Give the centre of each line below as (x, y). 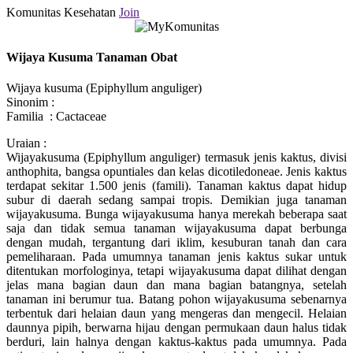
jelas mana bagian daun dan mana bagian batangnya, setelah (176, 285)
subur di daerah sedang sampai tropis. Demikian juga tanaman (176, 200)
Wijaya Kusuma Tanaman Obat (92, 57)
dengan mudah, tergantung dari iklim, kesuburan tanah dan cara (176, 243)
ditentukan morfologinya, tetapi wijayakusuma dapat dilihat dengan (176, 271)
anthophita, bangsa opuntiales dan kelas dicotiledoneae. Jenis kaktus (176, 172)
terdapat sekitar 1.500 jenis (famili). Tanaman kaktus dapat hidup (176, 186)
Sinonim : (30, 102)
